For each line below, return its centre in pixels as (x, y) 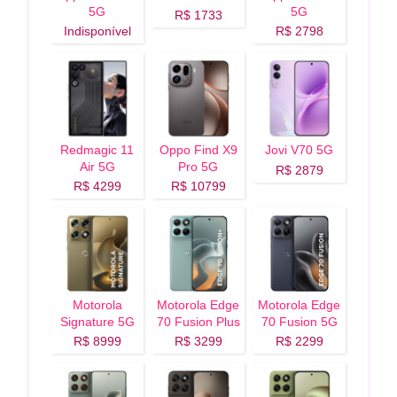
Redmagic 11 (97, 150)
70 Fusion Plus (198, 322)
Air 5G (97, 167)
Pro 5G (198, 167)
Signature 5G (97, 322)
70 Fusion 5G (299, 322)
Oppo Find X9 (198, 150)
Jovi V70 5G (300, 150)
